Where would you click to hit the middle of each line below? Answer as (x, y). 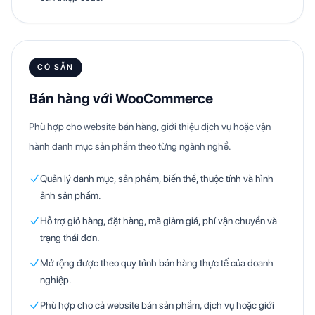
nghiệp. (56, 280)
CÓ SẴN (56, 67)
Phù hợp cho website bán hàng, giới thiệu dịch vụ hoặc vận (150, 127)
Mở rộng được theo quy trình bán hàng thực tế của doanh (157, 263)
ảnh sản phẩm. (71, 195)
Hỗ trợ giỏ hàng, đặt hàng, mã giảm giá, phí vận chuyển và (159, 221)
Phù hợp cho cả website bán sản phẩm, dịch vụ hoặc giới (157, 305)
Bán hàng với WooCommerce (121, 98)
